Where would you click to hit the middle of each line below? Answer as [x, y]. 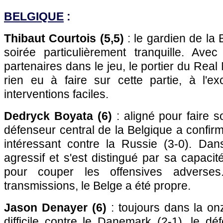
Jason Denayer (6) [55, 208]
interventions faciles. [56, 94]
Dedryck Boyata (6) [58, 116]
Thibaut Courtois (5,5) [64, 38]
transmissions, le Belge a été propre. [97, 186]
